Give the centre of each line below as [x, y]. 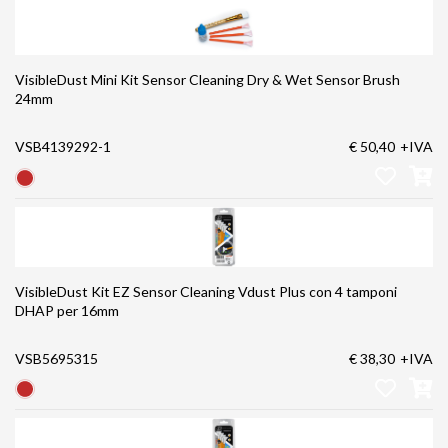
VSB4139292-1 [63, 147]
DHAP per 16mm [67, 310]
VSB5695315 [56, 358]
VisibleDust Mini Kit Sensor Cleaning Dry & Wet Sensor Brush [207, 80]
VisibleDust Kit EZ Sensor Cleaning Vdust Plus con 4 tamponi [206, 291]
